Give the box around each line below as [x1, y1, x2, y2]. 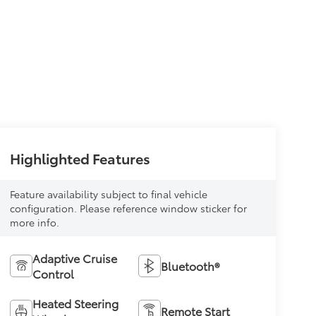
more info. [9, 215, 59, 230]
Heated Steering [32, 295, 119, 312]
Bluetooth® [161, 257, 220, 274]
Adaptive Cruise [32, 250, 117, 267]
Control [32, 265, 74, 282]
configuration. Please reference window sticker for [9, 201, 247, 216]
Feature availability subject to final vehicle [9, 187, 207, 202]
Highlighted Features [9, 148, 150, 169]
